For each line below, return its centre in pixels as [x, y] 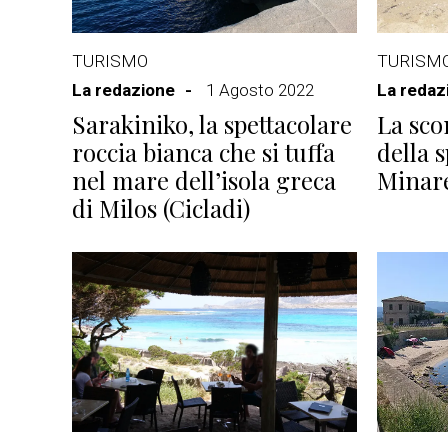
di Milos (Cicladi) [161, 208]
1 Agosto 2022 [260, 90]
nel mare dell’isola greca [204, 180]
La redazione [123, 90]
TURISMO [110, 61]
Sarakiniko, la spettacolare [212, 124]
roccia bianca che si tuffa [203, 152]
